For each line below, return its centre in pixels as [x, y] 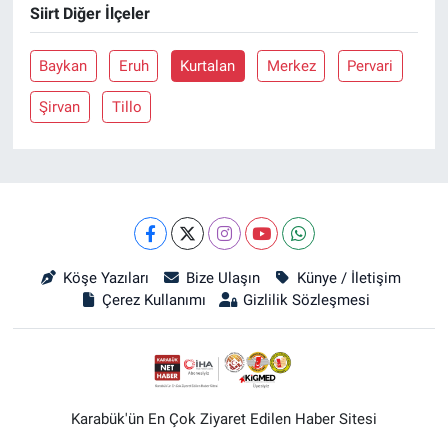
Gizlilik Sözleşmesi [306, 299]
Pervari [370, 66]
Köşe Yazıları [106, 277]
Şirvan [60, 107]
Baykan [63, 66]
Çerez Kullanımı [154, 299]
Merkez [291, 66]
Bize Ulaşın [222, 277]
